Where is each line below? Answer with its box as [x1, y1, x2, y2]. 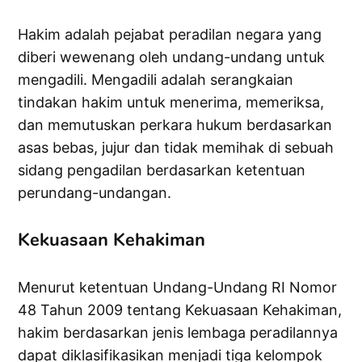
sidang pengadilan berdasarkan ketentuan [18, 162, 306, 179]
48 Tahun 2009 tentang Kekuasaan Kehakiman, [18, 301, 343, 319]
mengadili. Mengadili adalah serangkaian [18, 71, 294, 89]
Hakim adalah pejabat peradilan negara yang [18, 26, 322, 44]
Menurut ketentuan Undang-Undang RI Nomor [18, 279, 338, 297]
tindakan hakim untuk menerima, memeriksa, [18, 94, 325, 112]
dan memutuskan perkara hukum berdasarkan [18, 116, 333, 134]
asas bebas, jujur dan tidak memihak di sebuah [18, 139, 335, 157]
